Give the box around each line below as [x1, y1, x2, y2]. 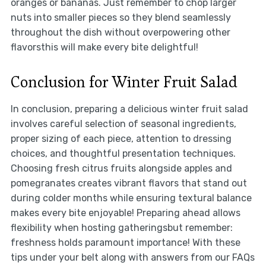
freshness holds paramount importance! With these [10, 237, 240, 249]
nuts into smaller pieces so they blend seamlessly [10, 12, 231, 24]
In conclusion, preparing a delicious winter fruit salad [10, 103, 248, 115]
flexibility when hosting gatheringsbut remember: [10, 222, 233, 234]
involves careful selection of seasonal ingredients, [10, 118, 236, 130]
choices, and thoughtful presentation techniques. [10, 148, 236, 160]
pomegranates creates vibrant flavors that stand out [10, 178, 247, 189]
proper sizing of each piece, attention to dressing [10, 133, 232, 145]
